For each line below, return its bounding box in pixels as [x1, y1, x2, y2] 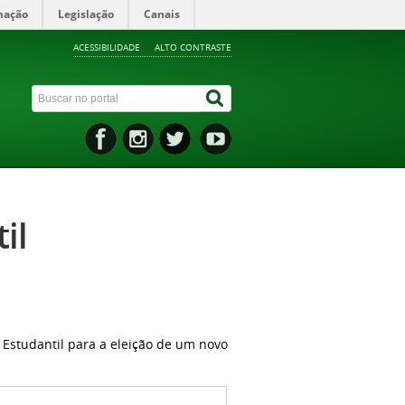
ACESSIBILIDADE [72, 41, 140, 53]
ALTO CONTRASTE [154, 41, 231, 53]
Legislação [58, 6, 114, 22]
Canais [144, 6, 180, 22]
